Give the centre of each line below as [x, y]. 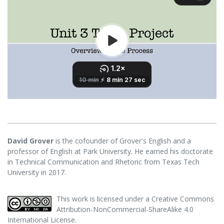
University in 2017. [37, 172]
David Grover [30, 140]
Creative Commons [183, 198]
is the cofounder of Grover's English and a [122, 140]
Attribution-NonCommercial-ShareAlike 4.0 [125, 209]
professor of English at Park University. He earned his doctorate [110, 151]
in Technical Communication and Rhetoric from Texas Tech [103, 161]
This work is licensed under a [104, 198]
